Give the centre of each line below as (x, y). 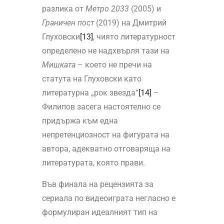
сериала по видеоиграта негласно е (108, 198)
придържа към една (80, 121)
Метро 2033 (107, 9)
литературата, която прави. (93, 163)
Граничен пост (68, 23)
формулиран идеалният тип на (99, 212)
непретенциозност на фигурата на (105, 135)
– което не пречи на (113, 65)
